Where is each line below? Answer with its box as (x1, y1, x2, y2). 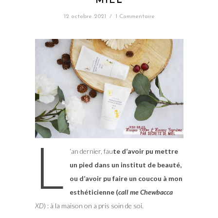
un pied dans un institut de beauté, (70, 160, 182, 169)
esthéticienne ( (70, 187, 119, 196)
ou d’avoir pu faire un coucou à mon (70, 174, 183, 182)
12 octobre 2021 (63, 14, 106, 20)
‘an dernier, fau (70, 146, 113, 155)
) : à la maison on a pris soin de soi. (43, 201, 144, 210)
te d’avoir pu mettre (113, 146, 179, 155)
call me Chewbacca (118, 187, 173, 196)
